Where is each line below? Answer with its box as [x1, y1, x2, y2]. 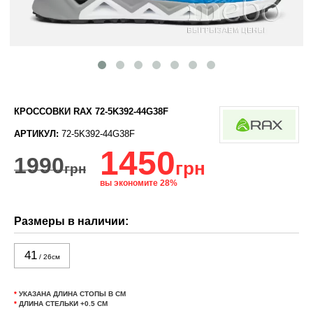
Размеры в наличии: [14, 215, 129, 227]
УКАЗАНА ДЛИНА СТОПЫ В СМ [17, 290, 126, 298]
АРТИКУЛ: [14, 129, 59, 139]
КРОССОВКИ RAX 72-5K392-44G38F [14, 106, 169, 117]
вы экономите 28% [100, 178, 178, 188]
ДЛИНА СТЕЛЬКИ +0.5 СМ [17, 300, 108, 307]
